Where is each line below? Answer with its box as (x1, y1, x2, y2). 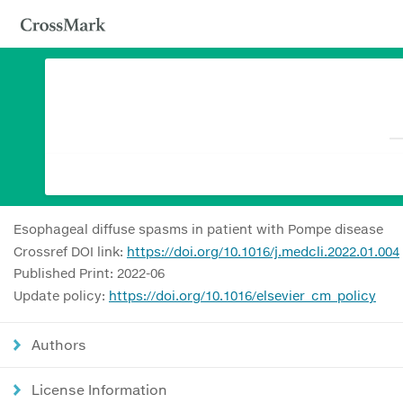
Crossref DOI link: (13, 243, 127, 259)
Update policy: (13, 287, 109, 303)
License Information (31, 381, 167, 398)
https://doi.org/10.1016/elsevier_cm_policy (109, 287, 376, 303)
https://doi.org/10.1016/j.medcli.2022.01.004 (127, 243, 399, 259)
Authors (31, 336, 86, 353)
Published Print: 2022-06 (13, 265, 165, 281)
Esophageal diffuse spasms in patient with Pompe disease (13, 221, 383, 237)
